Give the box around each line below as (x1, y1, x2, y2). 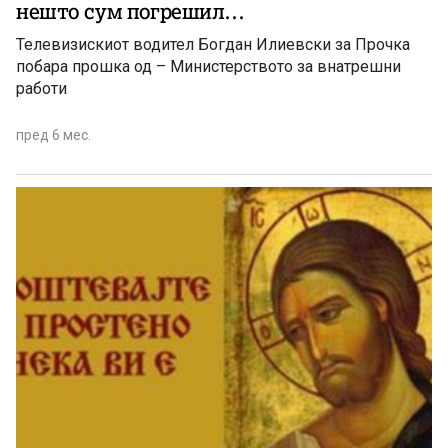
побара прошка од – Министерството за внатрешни (16, 57, 401, 77)
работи (16, 79, 67, 99)
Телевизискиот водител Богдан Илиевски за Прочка (16, 35, 410, 55)
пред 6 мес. (16, 127, 91, 144)
